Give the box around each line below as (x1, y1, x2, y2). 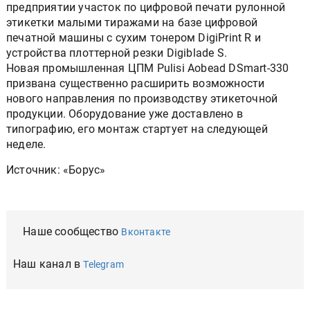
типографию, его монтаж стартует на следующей (6, 122, 268, 136)
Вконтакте (121, 226, 171, 237)
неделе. (6, 137, 46, 151)
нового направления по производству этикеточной (6, 91, 278, 105)
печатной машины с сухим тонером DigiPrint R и (6, 30, 261, 44)
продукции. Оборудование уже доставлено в (6, 107, 244, 120)
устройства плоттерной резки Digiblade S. (6, 46, 227, 60)
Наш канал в (13, 257, 84, 271)
